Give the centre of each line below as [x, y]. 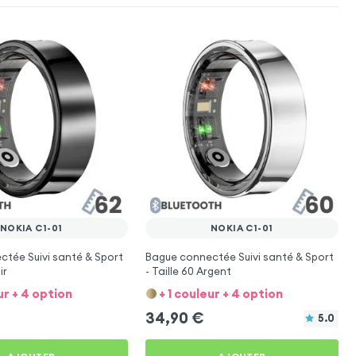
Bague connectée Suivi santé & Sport [239, 257]
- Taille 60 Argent [188, 271]
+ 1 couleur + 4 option [221, 293]
